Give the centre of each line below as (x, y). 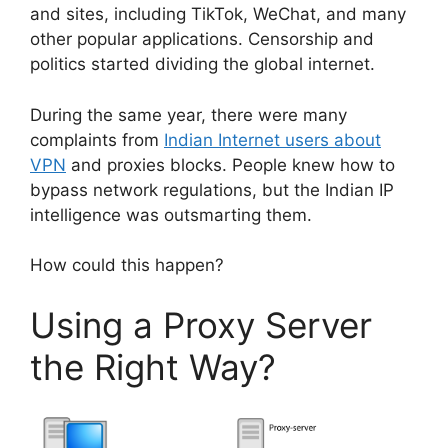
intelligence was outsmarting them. (171, 214)
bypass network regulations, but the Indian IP (212, 189)
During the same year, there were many (188, 114)
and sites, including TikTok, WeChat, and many (218, 14)
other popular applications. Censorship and (202, 39)
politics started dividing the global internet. (202, 64)
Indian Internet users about (272, 139)
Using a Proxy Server (201, 324)
